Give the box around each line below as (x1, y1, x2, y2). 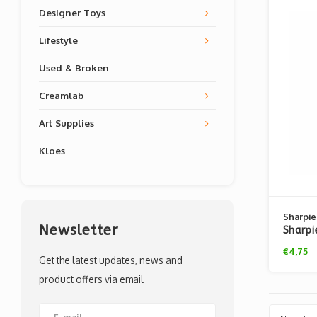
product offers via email (39, 273, 144, 285)
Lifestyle (39, 34, 78, 46)
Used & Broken (39, 62, 109, 74)
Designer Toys (39, 6, 105, 18)
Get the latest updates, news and (39, 254, 183, 266)
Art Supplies (39, 117, 94, 129)
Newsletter (39, 222, 118, 238)
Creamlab (39, 89, 83, 101)
